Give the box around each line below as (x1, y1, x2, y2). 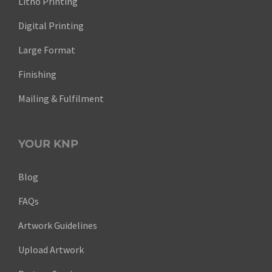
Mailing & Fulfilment (18, 92, 104, 104)
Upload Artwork (18, 243, 84, 256)
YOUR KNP (18, 137, 78, 151)
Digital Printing (18, 19, 86, 32)
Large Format (18, 43, 75, 56)
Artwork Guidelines (18, 219, 97, 231)
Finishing (18, 67, 56, 80)
